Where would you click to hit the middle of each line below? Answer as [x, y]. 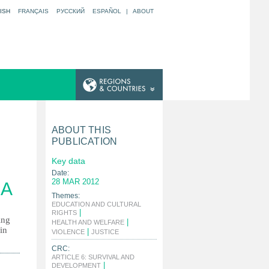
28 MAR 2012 [75, 182]
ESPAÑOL [107, 11]
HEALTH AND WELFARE [88, 222]
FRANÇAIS [33, 11]
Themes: [66, 196]
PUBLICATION [85, 141]
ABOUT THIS [81, 130]
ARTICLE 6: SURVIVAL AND [93, 257]
